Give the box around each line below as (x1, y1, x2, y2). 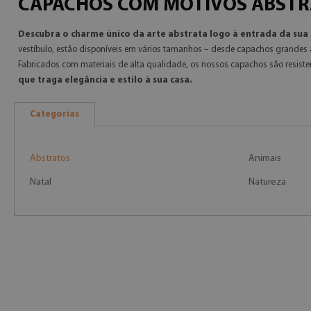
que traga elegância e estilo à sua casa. (18, 76, 192, 85)
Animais (248, 153, 281, 164)
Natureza (248, 177, 286, 187)
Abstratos (30, 153, 70, 164)
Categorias (30, 110, 79, 119)
